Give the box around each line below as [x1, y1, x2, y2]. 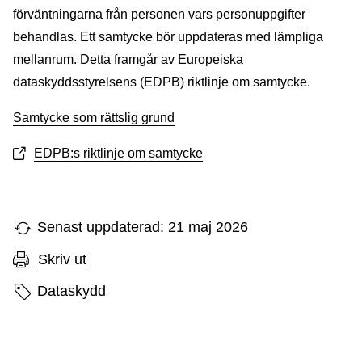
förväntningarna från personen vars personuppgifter [13, 7, 305, 21]
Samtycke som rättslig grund [13, 111, 175, 124]
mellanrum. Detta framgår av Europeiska [13, 53, 243, 66]
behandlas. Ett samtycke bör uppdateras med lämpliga [13, 30, 323, 44]
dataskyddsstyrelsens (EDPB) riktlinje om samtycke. [13, 75, 310, 89]
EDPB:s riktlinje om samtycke [34, 146, 203, 160]
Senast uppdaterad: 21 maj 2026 [37, 219, 248, 235]
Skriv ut [38, 250, 86, 267]
